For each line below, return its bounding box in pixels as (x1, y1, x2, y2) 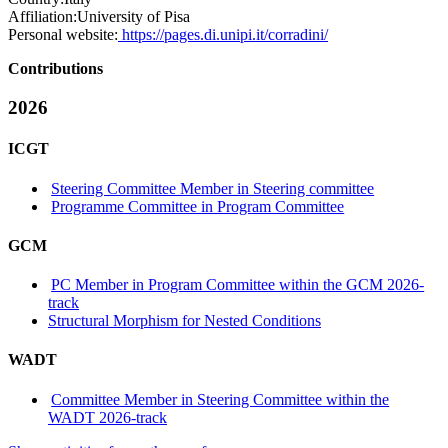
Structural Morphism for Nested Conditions (48, 312, 321, 330)
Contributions (8, 60, 103, 78)
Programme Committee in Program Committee (51, 197, 345, 215)
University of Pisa (77, 8, 190, 26)
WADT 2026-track (48, 408, 167, 426)
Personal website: (8, 26, 118, 44)
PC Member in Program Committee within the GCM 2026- (51, 276, 425, 294)
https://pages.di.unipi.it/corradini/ (118, 26, 328, 44)
